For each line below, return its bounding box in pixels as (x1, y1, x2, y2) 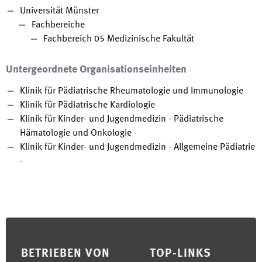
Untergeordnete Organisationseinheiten (6, 64, 187, 75)
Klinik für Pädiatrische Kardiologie (20, 101, 155, 110)
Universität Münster (20, 6, 99, 16)
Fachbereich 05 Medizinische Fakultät (43, 35, 194, 44)
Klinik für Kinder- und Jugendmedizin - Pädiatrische (20, 115, 223, 124)
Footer (5, 220, 34, 230)
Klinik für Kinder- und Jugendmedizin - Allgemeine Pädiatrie (20, 143, 255, 152)
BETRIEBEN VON (21, 248, 110, 260)
